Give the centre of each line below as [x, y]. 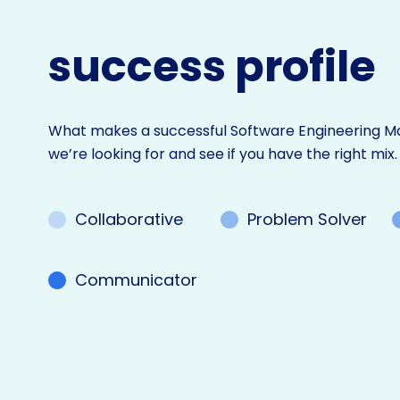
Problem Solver [307, 220]
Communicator [137, 280]
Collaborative [129, 220]
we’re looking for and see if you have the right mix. [223, 154]
